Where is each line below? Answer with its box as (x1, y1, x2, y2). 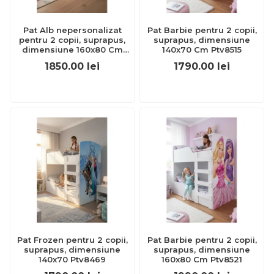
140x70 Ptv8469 (39, 254, 106, 264)
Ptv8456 (55, 54, 89, 64)
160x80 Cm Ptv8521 (161, 254, 242, 264)
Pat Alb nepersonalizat (23, 25, 122, 35)
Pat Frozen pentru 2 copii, (17, 235, 128, 245)
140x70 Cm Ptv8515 (162, 45, 242, 54)
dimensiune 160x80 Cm (21, 45, 123, 54)
